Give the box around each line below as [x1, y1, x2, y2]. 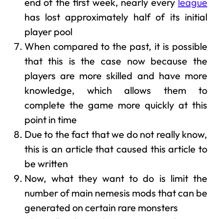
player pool [24, 25, 72, 38]
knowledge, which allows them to [24, 84, 207, 97]
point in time [24, 113, 77, 126]
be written [24, 157, 68, 170]
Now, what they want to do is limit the [24, 172, 207, 185]
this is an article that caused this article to [24, 143, 207, 155]
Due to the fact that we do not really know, [24, 128, 207, 141]
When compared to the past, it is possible [24, 40, 207, 53]
